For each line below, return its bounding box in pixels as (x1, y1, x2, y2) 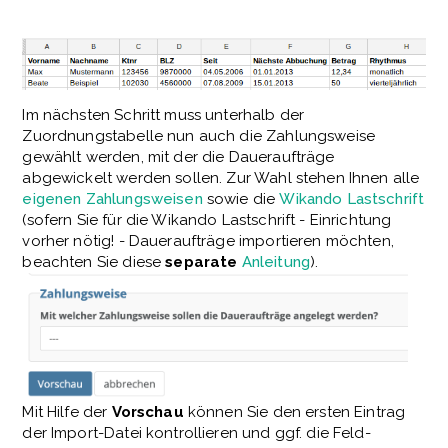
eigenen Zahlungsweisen (22, 189, 203, 208)
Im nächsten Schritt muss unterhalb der (22, 105, 305, 124)
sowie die (202, 189, 280, 208)
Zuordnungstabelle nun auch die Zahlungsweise (22, 126, 376, 145)
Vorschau (111, 403, 184, 422)
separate (165, 252, 238, 271)
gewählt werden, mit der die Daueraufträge (22, 147, 335, 166)
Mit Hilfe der (22, 403, 112, 422)
